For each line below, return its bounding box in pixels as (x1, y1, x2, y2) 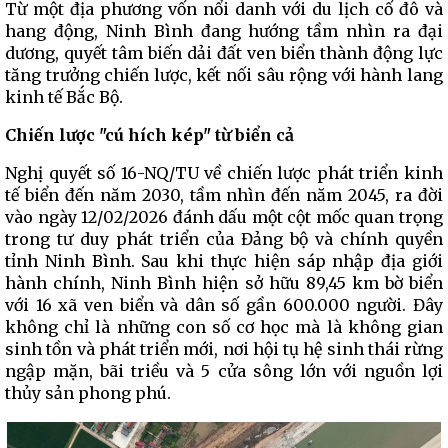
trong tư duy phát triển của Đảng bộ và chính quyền (5, 229, 443, 249)
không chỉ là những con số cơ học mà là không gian (5, 317, 443, 337)
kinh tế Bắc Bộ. (5, 87, 123, 107)
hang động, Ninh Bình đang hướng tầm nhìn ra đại (5, 21, 443, 41)
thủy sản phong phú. (5, 383, 171, 403)
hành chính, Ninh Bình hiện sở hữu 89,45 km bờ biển (5, 273, 443, 293)
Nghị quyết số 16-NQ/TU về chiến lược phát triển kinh (5, 163, 443, 183)
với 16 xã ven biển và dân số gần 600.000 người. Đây (5, 295, 443, 315)
